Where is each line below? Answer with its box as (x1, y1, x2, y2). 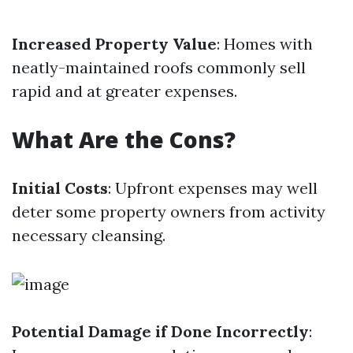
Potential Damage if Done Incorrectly (12, 321, 309, 342)
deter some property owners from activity (12, 202, 325, 222)
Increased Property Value (12, 34, 217, 54)
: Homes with (217, 34, 313, 54)
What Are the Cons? (12, 124, 236, 155)
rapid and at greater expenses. (12, 81, 237, 102)
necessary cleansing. (12, 225, 165, 246)
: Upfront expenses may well (108, 178, 318, 199)
